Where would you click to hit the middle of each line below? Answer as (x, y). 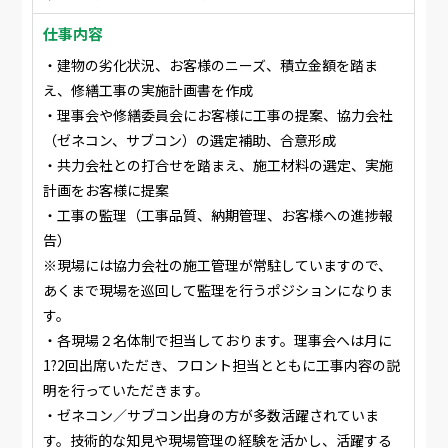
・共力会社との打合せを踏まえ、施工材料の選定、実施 (218, 165)
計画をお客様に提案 (106, 190)
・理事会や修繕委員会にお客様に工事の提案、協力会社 (218, 115)
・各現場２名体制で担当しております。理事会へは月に (218, 340)
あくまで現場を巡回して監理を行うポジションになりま (218, 290)
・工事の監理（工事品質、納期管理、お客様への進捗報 (218, 215)
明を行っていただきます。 (126, 390)
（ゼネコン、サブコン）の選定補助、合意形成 (190, 140)
